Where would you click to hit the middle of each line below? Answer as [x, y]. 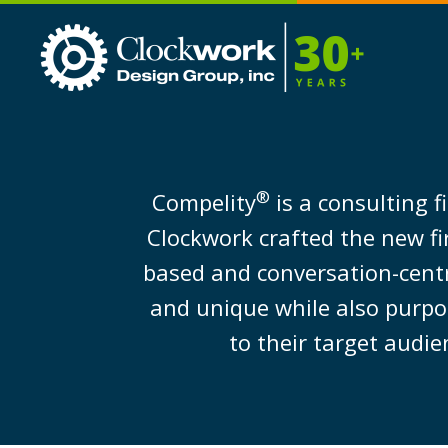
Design [389, 49]
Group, [389, 68]
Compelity [203, 202]
